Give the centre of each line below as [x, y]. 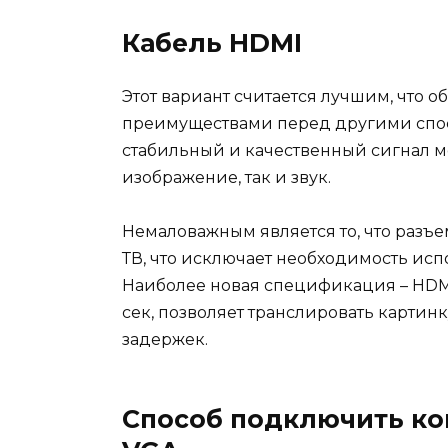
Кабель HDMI [212, 43]
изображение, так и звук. [226, 178]
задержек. [165, 340]
